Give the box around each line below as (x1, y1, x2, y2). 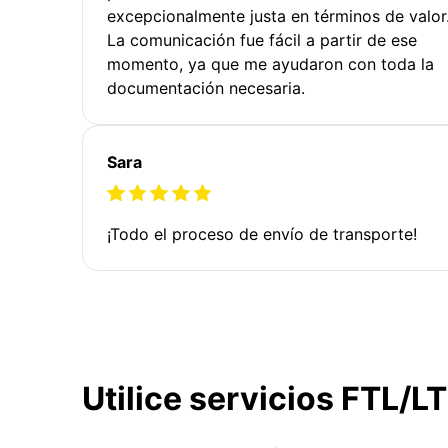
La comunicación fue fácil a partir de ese (107, 29, 417, 50)
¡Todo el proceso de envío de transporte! (107, 223, 417, 244)
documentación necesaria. (107, 77, 305, 98)
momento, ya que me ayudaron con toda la (107, 53, 434, 74)
